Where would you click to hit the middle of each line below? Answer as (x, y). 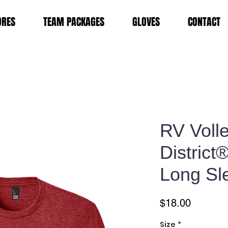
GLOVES (146, 22)
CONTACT (204, 22)
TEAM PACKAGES (74, 22)
